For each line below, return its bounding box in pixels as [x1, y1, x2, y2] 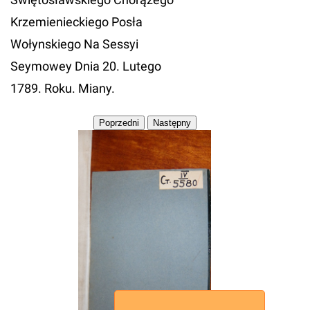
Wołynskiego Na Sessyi [10, 37, 138, 51]
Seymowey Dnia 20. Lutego [10, 59, 161, 73]
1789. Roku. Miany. [10, 81, 115, 95]
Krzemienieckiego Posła [10, 15, 143, 29]
